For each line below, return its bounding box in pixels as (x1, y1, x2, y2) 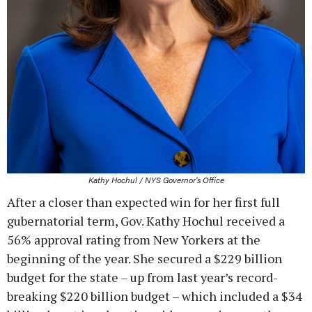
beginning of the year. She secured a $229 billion (7, 249, 282, 267)
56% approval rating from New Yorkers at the (7, 231, 260, 248)
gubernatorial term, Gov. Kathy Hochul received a (7, 212, 285, 229)
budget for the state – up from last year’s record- (7, 268, 278, 286)
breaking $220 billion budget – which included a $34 (7, 287, 302, 304)
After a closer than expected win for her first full (7, 193, 280, 210)
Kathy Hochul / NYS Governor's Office (88, 173, 224, 186)
